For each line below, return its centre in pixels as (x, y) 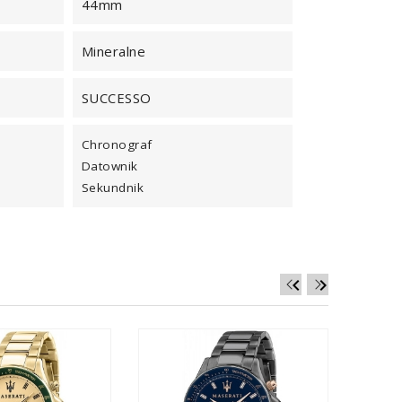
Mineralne (114, 51)
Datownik (109, 166)
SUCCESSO (116, 98)
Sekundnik (113, 188)
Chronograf (117, 144)
